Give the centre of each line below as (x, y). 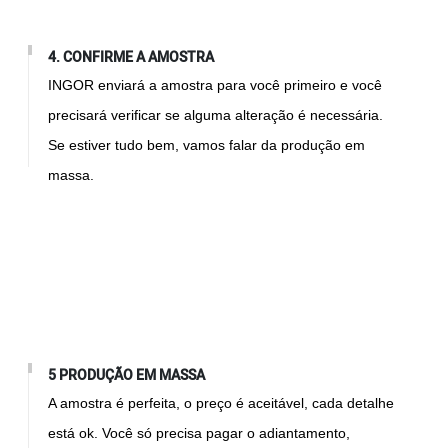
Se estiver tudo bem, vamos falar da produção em (207, 144)
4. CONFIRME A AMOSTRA (131, 57)
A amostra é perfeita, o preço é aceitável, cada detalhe (221, 402)
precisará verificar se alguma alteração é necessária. (216, 114)
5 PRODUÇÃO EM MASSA (127, 375)
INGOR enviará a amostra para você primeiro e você (215, 84)
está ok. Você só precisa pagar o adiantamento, (199, 432)
